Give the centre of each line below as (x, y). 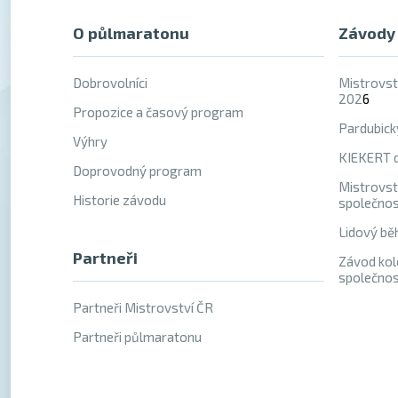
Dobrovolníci (110, 83)
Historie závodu (119, 200)
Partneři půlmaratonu (137, 337)
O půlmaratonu (131, 33)
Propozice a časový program (158, 112)
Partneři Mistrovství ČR (143, 307)
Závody (367, 33)
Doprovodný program (137, 171)
